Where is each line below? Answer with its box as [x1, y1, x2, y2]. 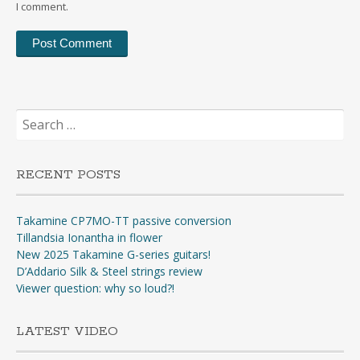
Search [15, 108, 50, 124]
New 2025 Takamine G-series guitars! [16, 247, 211, 263]
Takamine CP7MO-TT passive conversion [16, 213, 231, 229]
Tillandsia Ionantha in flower [16, 230, 162, 246]
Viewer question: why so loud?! [16, 280, 174, 297]
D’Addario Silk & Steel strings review [16, 264, 202, 280]
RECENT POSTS [16, 166, 121, 184]
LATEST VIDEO [16, 323, 118, 341]
